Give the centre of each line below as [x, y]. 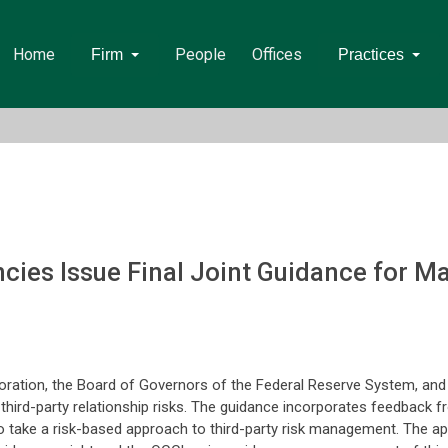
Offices [276, 54]
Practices [370, 54]
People [200, 54]
